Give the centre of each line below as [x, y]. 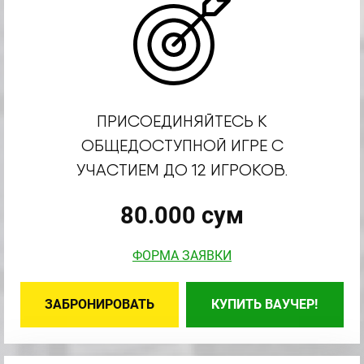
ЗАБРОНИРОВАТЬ [99, 304]
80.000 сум [182, 215]
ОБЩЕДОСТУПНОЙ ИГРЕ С [182, 145]
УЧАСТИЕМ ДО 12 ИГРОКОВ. [182, 170]
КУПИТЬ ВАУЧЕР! [265, 304]
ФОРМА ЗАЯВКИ [182, 256]
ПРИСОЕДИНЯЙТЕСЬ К [182, 121]
